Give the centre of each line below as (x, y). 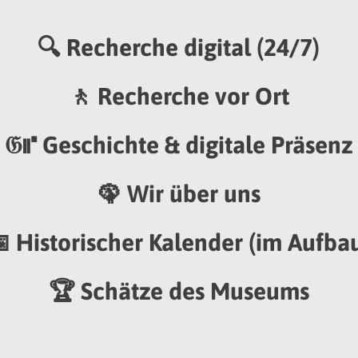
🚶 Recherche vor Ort (179, 95)
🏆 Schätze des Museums (179, 290)
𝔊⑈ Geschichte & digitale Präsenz (179, 144)
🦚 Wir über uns (179, 193)
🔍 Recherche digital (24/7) (179, 47)
